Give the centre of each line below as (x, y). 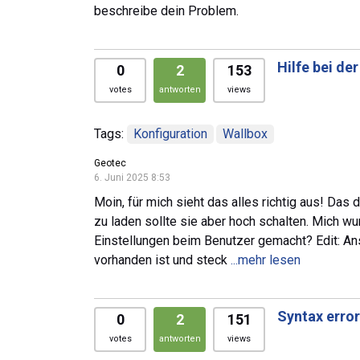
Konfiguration (170, 133)
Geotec (110, 163)
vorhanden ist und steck (162, 260)
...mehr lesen (266, 260)
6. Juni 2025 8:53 (132, 177)
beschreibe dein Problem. (166, 10)
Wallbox (245, 133)
